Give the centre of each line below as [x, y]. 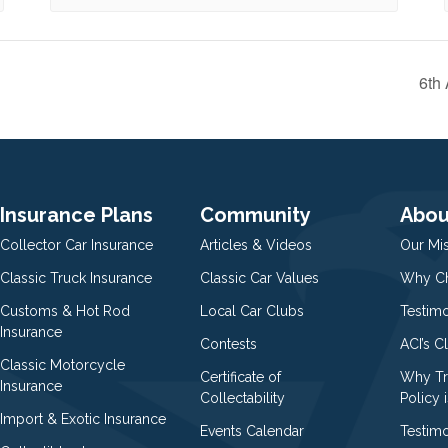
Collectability [242, 397]
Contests [228, 343]
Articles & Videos [256, 244]
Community [255, 214]
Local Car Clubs [252, 310]
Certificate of [240, 376]
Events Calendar [252, 430]
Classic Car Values [259, 277]
